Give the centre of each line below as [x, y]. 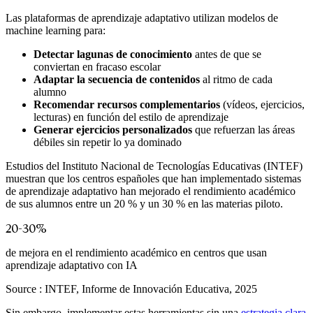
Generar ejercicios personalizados [113, 130]
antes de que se [227, 54]
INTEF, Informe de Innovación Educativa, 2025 [151, 289]
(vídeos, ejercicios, [262, 105]
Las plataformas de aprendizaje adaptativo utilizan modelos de [142, 18]
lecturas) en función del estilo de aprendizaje [131, 117]
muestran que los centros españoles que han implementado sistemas [153, 179]
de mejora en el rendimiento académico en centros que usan [136, 253]
